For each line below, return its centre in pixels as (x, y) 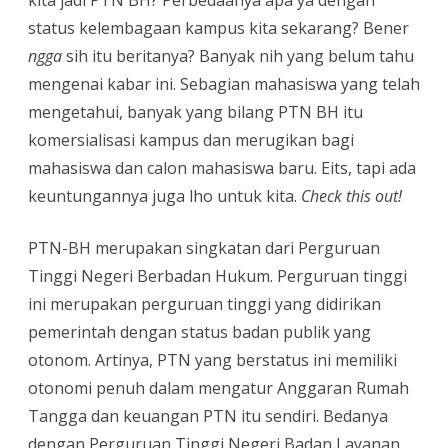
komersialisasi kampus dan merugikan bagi (191, 140)
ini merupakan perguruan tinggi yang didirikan (204, 304)
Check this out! (351, 196)
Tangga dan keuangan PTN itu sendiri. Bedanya (208, 416)
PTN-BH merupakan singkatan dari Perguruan (204, 248)
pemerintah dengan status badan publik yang (199, 332)
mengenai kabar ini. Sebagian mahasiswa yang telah (224, 84)
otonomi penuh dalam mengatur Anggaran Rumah (218, 388)
